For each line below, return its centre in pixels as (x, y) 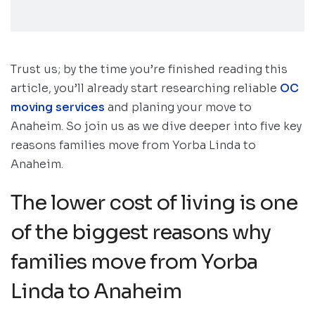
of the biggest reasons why (141, 232)
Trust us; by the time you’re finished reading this (149, 70)
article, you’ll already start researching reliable (145, 89)
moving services (58, 108)
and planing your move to (178, 108)
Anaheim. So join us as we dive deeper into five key (156, 127)
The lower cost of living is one (154, 203)
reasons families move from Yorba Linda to (133, 146)
